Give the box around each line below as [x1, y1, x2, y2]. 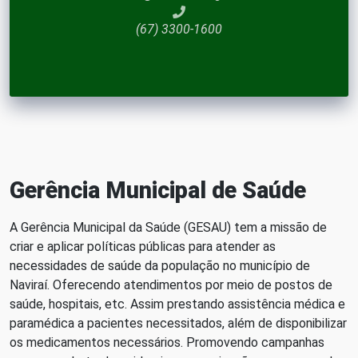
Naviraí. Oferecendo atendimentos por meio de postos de [10, 277, 332, 293]
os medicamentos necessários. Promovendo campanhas [10, 335, 324, 351]
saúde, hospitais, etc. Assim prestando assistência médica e [10, 296, 345, 312]
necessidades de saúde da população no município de [10, 258, 310, 274]
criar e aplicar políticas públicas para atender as [10, 239, 276, 255]
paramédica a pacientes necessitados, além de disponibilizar [10, 316, 347, 332]
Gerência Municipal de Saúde [10, 177, 306, 205]
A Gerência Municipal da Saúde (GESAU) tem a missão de [10, 220, 327, 236]
